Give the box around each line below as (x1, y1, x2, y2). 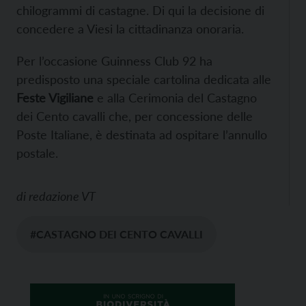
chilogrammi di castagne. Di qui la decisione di (16, 3, 264, 18)
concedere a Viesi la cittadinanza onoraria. (16, 21, 244, 37)
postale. (16, 145, 58, 161)
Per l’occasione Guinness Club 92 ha (16, 53, 212, 69)
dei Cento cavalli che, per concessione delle (16, 109, 253, 124)
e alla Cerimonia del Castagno (94, 90, 257, 106)
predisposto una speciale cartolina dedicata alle (16, 72, 271, 87)
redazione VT (29, 189, 96, 204)
